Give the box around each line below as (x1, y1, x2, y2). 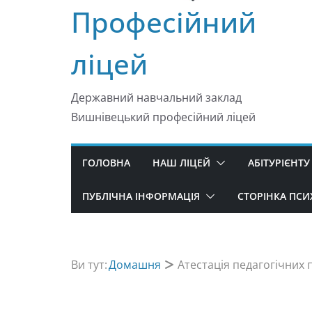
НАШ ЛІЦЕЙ (153, 155, 210, 169)
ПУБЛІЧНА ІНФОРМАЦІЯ (82, 189, 200, 203)
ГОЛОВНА (82, 155, 130, 169)
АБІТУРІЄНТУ (248, 155, 310, 169)
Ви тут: (71, 256, 107, 272)
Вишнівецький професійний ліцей (71, 109, 256, 125)
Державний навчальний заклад (71, 89, 242, 105)
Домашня (109, 256, 161, 272)
